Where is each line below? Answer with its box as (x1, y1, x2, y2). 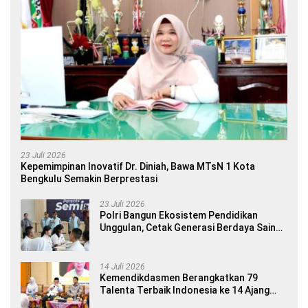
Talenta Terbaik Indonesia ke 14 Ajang (100, 284, 269, 296)
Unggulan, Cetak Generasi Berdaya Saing (100, 221, 281, 233)
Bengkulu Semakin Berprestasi (21, 173, 157, 184)
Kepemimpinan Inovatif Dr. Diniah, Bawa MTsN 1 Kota (21, 160, 255, 172)
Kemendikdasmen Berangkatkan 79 (100, 272, 258, 283)
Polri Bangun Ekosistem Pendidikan (100, 209, 258, 221)
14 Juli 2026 (100, 261, 145, 272)
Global (100, 234, 129, 245)
